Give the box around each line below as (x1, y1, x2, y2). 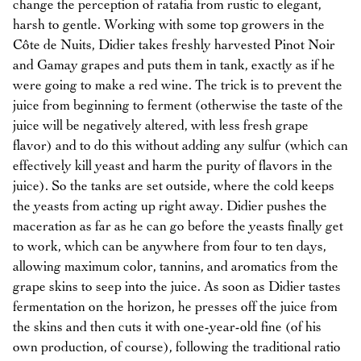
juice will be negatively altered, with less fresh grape (13, 119, 309, 133)
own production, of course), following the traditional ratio (13, 341, 341, 355)
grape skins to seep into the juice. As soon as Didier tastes (13, 280, 341, 294)
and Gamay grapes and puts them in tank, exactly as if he (13, 59, 335, 73)
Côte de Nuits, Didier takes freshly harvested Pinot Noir (13, 39, 335, 52)
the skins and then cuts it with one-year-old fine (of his (13, 321, 322, 334)
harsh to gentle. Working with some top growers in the (13, 19, 325, 32)
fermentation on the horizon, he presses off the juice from (13, 301, 338, 314)
